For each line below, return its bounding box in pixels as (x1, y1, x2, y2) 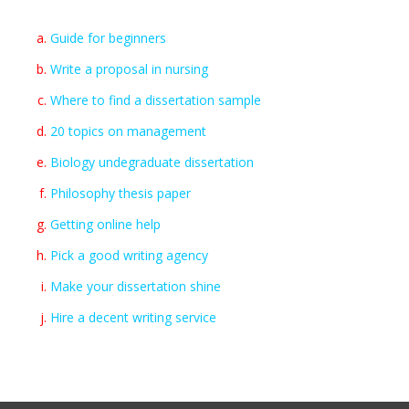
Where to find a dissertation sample (50, 91, 261, 109)
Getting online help (50, 215, 161, 233)
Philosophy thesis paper (50, 184, 191, 202)
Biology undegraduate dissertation (50, 153, 254, 171)
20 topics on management (50, 122, 206, 140)
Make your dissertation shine (50, 278, 221, 295)
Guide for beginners (50, 29, 166, 47)
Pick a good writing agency (50, 246, 208, 264)
